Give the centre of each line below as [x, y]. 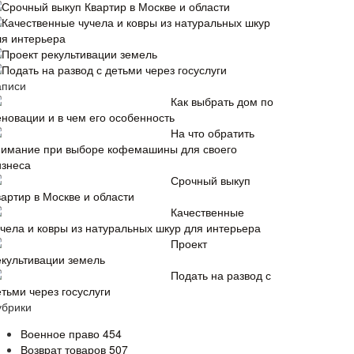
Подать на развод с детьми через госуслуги [114, 70]
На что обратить [213, 133]
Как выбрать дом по [222, 101]
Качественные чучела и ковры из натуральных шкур [136, 22]
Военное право [62, 333]
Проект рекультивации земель [79, 54]
